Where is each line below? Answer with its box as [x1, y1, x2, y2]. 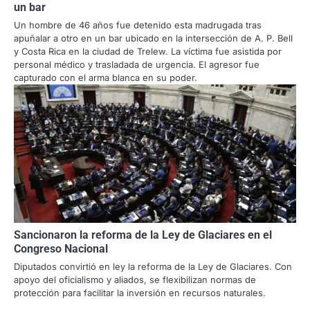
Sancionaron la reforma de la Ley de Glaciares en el [14, 228, 272, 242]
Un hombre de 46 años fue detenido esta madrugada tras [14, 19, 262, 31]
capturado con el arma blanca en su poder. [14, 72, 197, 84]
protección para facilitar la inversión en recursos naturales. [14, 287, 266, 299]
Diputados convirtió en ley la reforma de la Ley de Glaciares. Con [14, 261, 292, 273]
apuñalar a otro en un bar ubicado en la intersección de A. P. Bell [14, 33, 293, 44]
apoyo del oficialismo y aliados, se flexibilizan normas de [14, 274, 256, 286]
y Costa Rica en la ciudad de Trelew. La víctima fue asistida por [14, 46, 282, 57]
